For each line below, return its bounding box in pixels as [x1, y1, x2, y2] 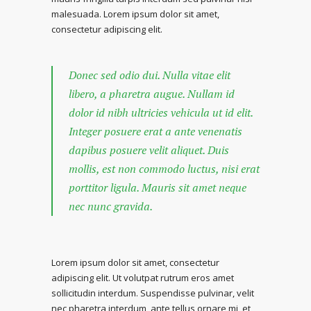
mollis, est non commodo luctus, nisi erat [69, 161, 260, 176]
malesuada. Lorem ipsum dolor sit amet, [51, 8, 219, 20]
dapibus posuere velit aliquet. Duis [69, 142, 229, 158]
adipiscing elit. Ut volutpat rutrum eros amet [51, 271, 234, 284]
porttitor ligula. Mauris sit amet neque [69, 180, 246, 195]
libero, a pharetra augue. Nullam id [69, 86, 235, 101]
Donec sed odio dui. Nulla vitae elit [69, 67, 230, 83]
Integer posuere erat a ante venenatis [69, 124, 242, 139]
